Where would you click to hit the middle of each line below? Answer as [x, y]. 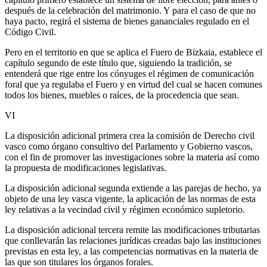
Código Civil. [30, 32]
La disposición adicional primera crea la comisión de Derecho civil [130, 135]
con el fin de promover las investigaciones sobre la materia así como [132, 157]
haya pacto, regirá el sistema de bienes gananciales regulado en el [127, 21]
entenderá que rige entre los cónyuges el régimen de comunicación [129, 73]
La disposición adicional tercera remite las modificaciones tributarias [132, 229]
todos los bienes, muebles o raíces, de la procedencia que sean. [122, 95]
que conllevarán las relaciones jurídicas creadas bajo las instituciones [133, 240]
